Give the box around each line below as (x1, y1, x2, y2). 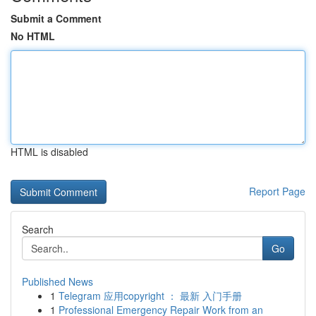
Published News (22, 274, 93, 288)
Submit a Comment (11, 11, 102, 25)
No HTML (11, 29, 55, 43)
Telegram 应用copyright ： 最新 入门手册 (59, 288, 242, 303)
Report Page (249, 184, 305, 198)
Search (22, 222, 54, 236)
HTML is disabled (11, 145, 88, 159)
